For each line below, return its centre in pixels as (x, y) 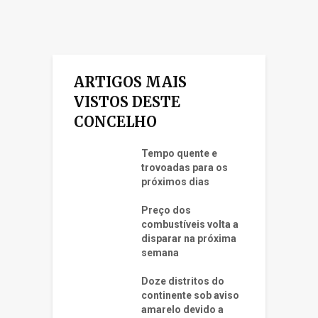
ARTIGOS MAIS (130, 82)
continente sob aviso (190, 296)
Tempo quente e (179, 154)
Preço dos (166, 210)
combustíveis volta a (190, 225)
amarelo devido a (182, 310)
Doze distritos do (183, 281)
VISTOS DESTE (127, 102)
